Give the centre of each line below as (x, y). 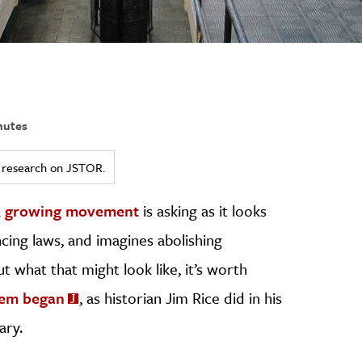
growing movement (72, 210)
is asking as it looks (203, 210)
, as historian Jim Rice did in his (181, 297)
